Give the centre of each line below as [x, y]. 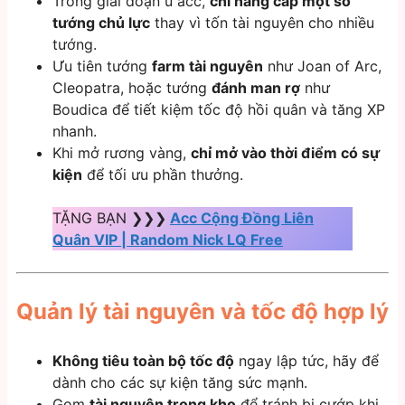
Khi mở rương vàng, [122, 153]
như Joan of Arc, [322, 66]
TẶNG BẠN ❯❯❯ [109, 218]
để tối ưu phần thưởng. [163, 175]
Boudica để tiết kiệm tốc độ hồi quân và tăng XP [219, 110]
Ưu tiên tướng [102, 66]
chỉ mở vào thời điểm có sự [285, 153]
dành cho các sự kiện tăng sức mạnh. [180, 383]
